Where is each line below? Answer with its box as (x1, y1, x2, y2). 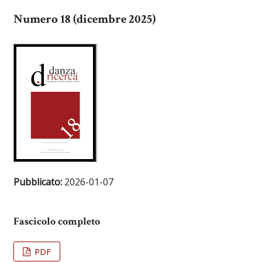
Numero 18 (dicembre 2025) (13, 11, 156, 27)
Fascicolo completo (13, 214, 100, 228)
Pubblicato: (13, 175, 64, 189)
